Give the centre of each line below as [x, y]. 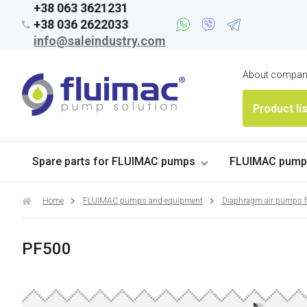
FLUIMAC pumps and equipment [143, 201]
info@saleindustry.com [99, 41]
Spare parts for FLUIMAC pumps [113, 161]
